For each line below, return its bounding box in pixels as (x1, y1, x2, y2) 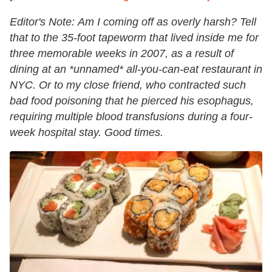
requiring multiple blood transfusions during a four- (10, 110, 253, 123)
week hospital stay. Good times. (10, 126, 163, 139)
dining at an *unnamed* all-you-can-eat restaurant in (10, 63, 262, 76)
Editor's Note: (10, 16, 75, 29)
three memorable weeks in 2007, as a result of (10, 47, 234, 60)
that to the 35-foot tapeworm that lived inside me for (10, 32, 259, 44)
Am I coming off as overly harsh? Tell (78, 16, 256, 29)
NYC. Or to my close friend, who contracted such (10, 79, 246, 92)
